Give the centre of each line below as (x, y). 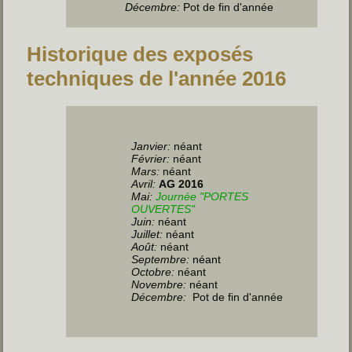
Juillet (146, 234)
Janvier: (151, 146)
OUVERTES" (163, 209)
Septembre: (161, 259)
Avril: (145, 183)
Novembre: (159, 284)
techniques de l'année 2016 (157, 78)
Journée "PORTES (202, 196)
